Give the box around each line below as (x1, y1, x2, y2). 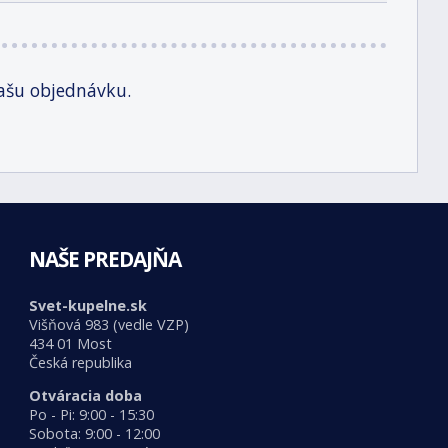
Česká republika (28, 353, 132, 372)
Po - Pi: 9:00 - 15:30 (28, 405, 154, 425)
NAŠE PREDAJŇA (28, 245, 181, 273)
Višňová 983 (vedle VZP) (28, 315, 189, 334)
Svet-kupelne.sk (28, 296, 147, 315)
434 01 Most (28, 334, 112, 353)
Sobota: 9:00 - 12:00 (28, 424, 160, 444)
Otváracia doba (28, 386, 142, 406)
